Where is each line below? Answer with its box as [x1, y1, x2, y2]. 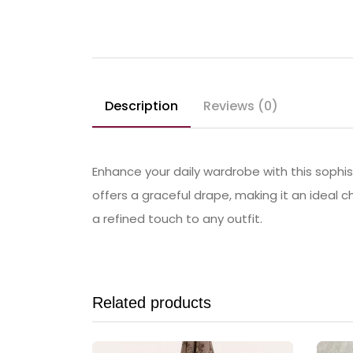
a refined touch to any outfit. [92, 210, 262, 228]
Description [105, 97, 178, 116]
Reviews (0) [203, 97, 278, 116]
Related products [92, 294, 211, 312]
